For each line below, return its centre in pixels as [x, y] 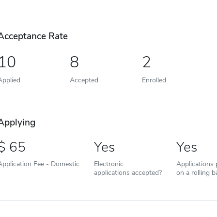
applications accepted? [128, 173]
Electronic [108, 164]
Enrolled [154, 80]
